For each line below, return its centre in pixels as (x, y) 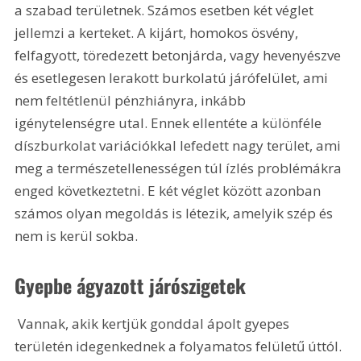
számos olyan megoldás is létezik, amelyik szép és (176, 213)
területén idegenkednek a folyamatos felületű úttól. (180, 346)
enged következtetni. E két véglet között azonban (170, 190)
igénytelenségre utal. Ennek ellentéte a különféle (170, 122)
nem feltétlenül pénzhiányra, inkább (132, 100)
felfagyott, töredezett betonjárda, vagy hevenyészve (180, 55)
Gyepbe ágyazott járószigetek (131, 286)
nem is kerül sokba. (77, 235)
